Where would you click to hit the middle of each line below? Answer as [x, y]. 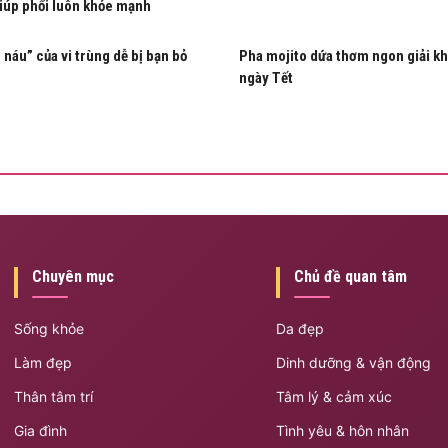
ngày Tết [265, 77]
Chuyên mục [72, 276]
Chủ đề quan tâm [351, 276]
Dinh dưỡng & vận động [354, 362]
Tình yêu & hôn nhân [343, 430]
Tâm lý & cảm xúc [334, 396]
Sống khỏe [48, 328]
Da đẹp [300, 328]
